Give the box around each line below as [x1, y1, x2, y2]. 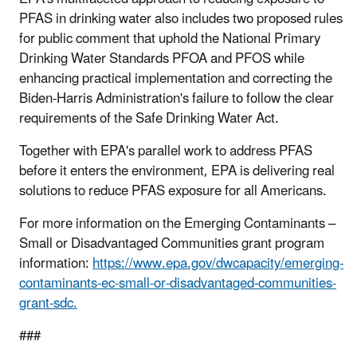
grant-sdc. [19, 288, 77, 318]
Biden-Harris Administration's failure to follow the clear [19, 84, 334, 113]
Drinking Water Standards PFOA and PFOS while [19, 44, 304, 73]
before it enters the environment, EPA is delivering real [19, 156, 335, 186]
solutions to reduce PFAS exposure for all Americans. [19, 176, 327, 206]
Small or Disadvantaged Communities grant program [19, 229, 324, 258]
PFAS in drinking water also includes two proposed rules [19, 4, 343, 33]
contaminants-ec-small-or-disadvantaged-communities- [19, 269, 336, 298]
